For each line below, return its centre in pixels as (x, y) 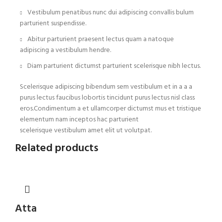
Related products (56, 149)
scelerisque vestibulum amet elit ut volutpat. (86, 131)
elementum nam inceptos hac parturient (79, 120)
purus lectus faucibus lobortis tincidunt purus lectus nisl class (107, 98)
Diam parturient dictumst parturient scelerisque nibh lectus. (114, 66)
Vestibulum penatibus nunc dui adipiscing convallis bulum (111, 13)
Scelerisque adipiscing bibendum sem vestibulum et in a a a (106, 87)
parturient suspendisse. (53, 24)
